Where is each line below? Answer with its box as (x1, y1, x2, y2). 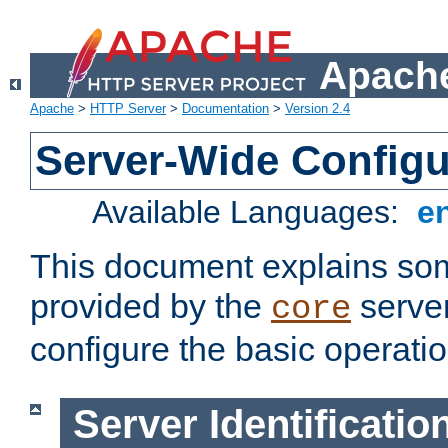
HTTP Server (90, 101, 166, 117)
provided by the (30, 287, 271, 326)
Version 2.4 (285, 101, 350, 117)
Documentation (182, 101, 269, 117)
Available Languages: (92, 194, 409, 231)
